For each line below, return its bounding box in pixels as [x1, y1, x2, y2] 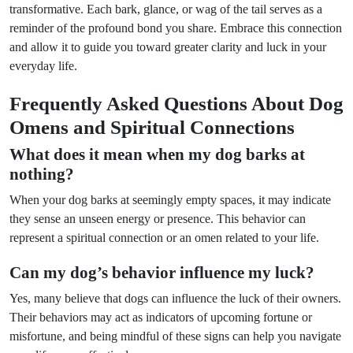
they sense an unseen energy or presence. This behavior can [9, 212, 306, 225]
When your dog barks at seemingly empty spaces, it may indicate [9, 193, 331, 206]
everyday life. [9, 59, 77, 72]
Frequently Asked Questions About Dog [9, 92, 344, 114]
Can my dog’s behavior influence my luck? [9, 263, 314, 282]
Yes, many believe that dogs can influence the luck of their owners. [9, 292, 341, 305]
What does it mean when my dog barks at [9, 145, 305, 164]
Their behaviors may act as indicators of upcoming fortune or [9, 310, 312, 324]
